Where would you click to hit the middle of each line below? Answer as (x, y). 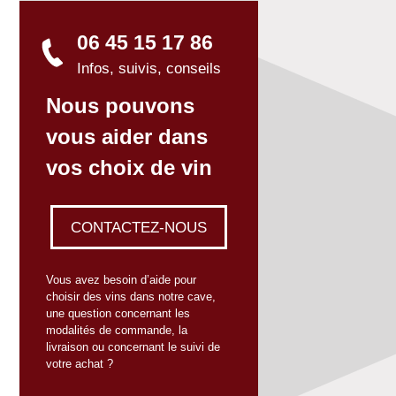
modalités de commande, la (117, 330)
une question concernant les (118, 313)
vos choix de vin (129, 167)
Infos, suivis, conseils (149, 69)
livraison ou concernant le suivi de (133, 346)
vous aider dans (127, 136)
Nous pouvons (120, 105)
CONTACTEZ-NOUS (139, 227)
